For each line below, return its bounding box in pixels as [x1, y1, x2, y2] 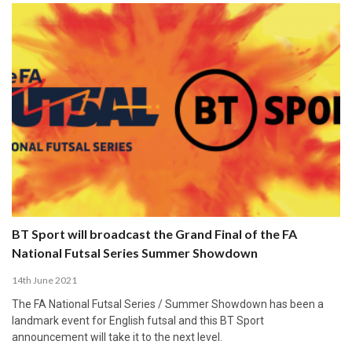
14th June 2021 [12, 273, 77, 286]
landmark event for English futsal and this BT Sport [12, 313, 264, 327]
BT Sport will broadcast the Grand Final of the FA [12, 225, 297, 241]
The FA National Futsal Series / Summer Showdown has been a [12, 297, 324, 310]
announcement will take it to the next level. [12, 330, 222, 343]
